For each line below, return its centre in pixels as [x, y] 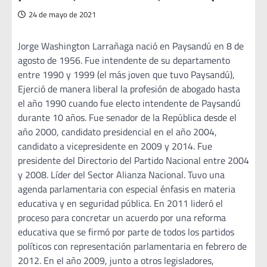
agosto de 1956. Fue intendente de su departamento [124, 60]
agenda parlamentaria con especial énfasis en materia [127, 189]
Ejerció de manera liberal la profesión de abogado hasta [129, 89]
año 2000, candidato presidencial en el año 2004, [117, 132]
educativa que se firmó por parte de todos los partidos [126, 232]
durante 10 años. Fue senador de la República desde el [127, 118]
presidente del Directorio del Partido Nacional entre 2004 [133, 161]
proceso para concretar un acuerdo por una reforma [122, 218]
